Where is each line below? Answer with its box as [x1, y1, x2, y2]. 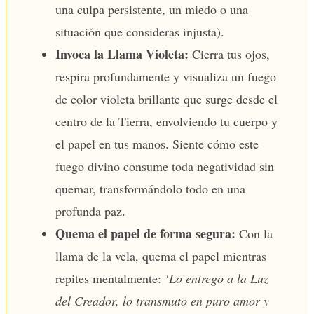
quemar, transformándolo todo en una [55, 179, 245, 197]
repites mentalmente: [55, 269, 165, 287]
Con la [235, 224, 273, 242]
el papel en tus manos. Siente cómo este [55, 135, 259, 152]
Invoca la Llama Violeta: [55, 44, 189, 63]
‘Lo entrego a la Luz [165, 269, 268, 287]
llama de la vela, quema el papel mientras [55, 247, 266, 264]
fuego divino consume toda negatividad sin [55, 157, 274, 175]
